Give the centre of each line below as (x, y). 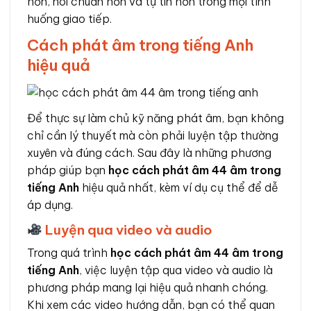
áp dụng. (50, 204)
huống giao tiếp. (69, 18)
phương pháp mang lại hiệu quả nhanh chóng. (148, 288)
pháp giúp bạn (68, 170)
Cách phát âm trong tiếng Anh (140, 45)
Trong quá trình (69, 253)
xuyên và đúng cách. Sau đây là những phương (149, 152)
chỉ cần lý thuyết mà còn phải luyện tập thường (153, 135)
